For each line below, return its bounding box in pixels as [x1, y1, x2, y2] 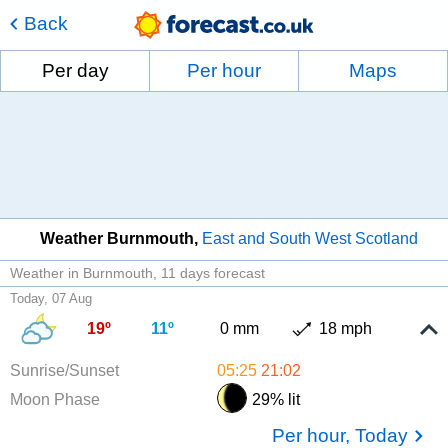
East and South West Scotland [202, 230, 418, 247]
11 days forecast [161, 264, 265, 281]
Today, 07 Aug [10, 290, 92, 306]
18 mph [319, 319, 373, 337]
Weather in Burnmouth [10, 264, 153, 281]
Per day [41, 60, 109, 81]
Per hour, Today [272, 424, 408, 446]
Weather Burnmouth [40, 230, 194, 247]
